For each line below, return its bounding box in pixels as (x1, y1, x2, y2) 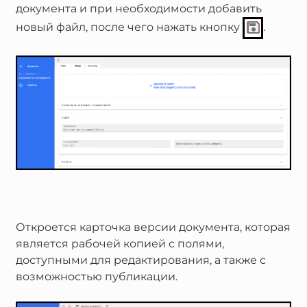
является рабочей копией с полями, (15, 237, 224, 250)
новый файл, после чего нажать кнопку (15, 21, 243, 34)
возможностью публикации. (15, 270, 177, 283)
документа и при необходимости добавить (15, 1, 262, 15)
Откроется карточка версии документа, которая (15, 221, 291, 234)
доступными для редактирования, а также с (15, 254, 266, 267)
